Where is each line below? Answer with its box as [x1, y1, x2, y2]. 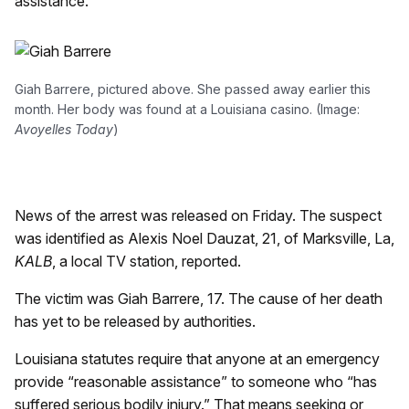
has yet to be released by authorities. [15, 312, 256, 330]
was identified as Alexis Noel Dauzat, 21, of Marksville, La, [15, 229, 394, 247]
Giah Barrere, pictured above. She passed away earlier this [15, 81, 371, 97]
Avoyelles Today [15, 121, 113, 137]
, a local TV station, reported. [52, 252, 241, 270]
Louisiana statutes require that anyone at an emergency [15, 350, 380, 368]
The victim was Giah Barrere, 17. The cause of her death [15, 289, 383, 308]
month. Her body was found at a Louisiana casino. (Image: [15, 101, 360, 117]
